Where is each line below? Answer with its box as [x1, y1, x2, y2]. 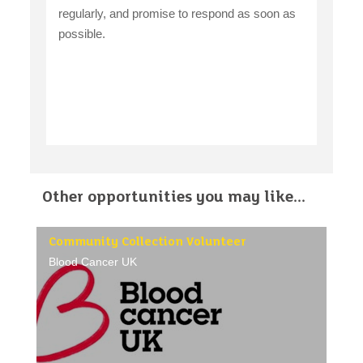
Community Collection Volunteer [49, 235, 247, 249]
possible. [58, 26, 106, 41]
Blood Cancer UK [49, 254, 138, 268]
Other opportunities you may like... [42, 189, 306, 206]
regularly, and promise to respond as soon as [58, 6, 297, 20]
